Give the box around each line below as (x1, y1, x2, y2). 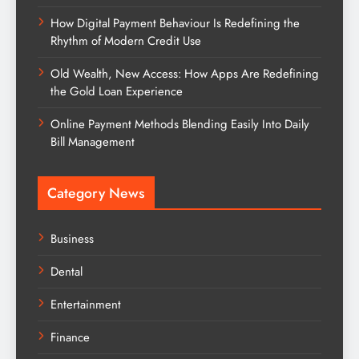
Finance (50, 329, 90, 347)
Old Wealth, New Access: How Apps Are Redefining (50, 65, 319, 83)
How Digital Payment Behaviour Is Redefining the (50, 14, 300, 33)
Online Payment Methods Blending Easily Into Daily (50, 115, 309, 134)
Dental (50, 263, 83, 281)
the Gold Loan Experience (50, 83, 183, 101)
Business (50, 230, 94, 248)
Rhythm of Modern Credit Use (50, 32, 201, 50)
